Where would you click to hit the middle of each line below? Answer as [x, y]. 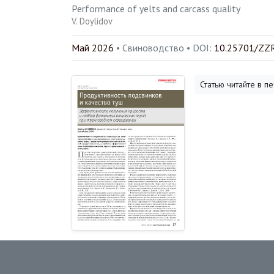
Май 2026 [93, 47]
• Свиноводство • [154, 47]
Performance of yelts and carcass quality [156, 8]
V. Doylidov [92, 21]
